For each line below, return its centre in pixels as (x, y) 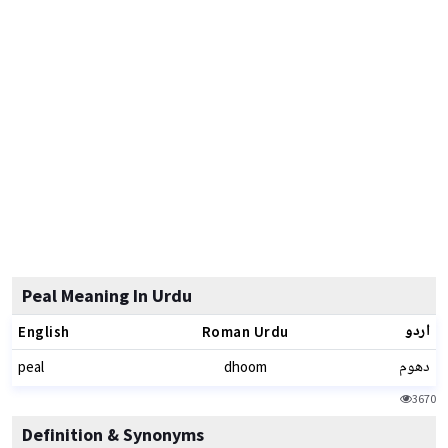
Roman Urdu (245, 331)
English (44, 331)
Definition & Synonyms (113, 434)
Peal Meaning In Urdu (107, 295)
